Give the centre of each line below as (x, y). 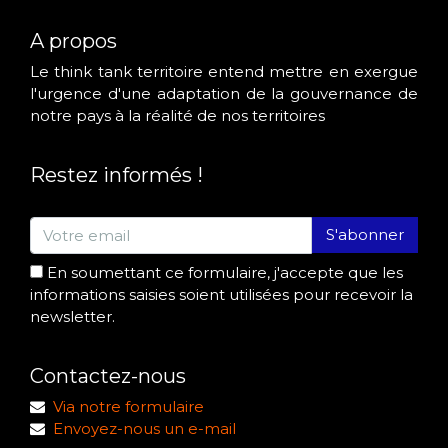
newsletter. (72, 316)
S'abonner (365, 234)
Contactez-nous (108, 375)
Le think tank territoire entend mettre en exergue (224, 71)
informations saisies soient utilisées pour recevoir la (221, 294)
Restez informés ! (116, 175)
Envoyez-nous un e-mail (144, 428)
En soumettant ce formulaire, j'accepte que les (225, 272)
